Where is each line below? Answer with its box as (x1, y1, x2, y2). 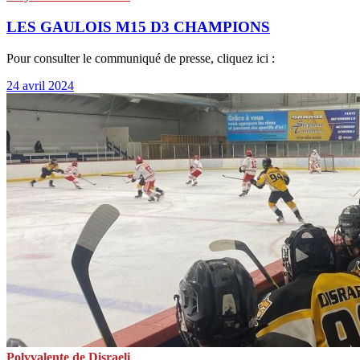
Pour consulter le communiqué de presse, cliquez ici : (6, 51, 275, 65)
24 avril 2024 (6, 78, 74, 92)
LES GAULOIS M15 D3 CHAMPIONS (6, 18, 270, 35)
